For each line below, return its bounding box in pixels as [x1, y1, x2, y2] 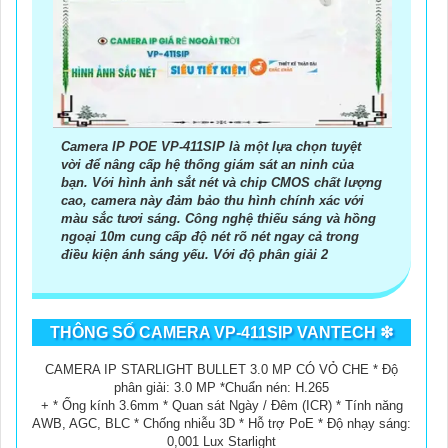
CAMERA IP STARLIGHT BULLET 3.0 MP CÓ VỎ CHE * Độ [45, 362, 398, 378]
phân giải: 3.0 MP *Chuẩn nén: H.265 [114, 380, 329, 396]
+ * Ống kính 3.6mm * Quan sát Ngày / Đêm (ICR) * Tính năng [40, 398, 403, 414]
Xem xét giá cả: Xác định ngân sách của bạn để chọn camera [29, 10, 422, 27]
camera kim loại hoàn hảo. [16, 70, 184, 87]
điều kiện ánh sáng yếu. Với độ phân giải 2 [61, 247, 328, 263]
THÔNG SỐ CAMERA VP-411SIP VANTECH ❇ [50, 324, 393, 342]
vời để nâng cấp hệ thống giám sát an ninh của [61, 157, 354, 173]
